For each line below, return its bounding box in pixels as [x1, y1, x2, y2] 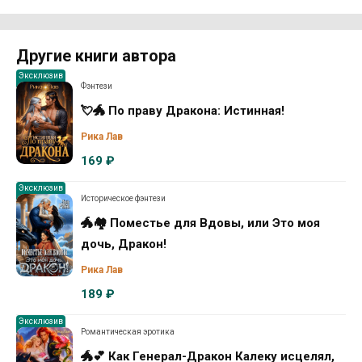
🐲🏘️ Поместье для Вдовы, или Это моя [81, 216, 320, 231]
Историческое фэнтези [81, 194, 166, 204]
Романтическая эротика [81, 327, 175, 337]
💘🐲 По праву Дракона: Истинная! [81, 103, 284, 119]
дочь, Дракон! [81, 237, 166, 252]
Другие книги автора [16, 46, 176, 66]
